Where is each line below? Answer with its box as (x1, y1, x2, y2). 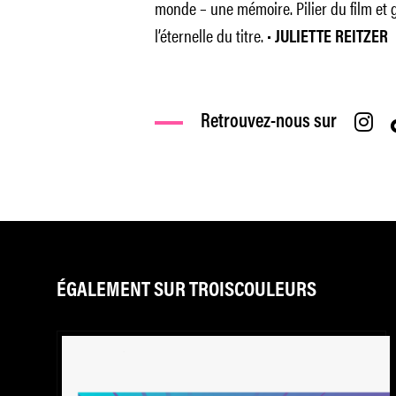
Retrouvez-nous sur (200, 112, 337, 133)
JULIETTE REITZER (274, 29, 388, 47)
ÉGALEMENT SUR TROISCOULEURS (57, 280, 316, 301)
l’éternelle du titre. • (154, 22, 275, 48)
